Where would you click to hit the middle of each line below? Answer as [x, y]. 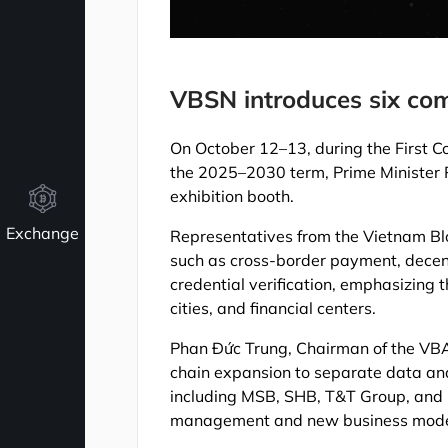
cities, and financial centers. [273, 307]
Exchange [42, 233]
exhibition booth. [232, 195]
